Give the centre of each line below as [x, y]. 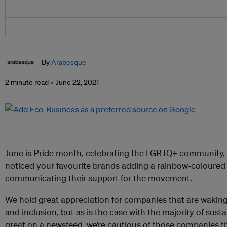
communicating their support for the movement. [99, 178]
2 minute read [27, 82]
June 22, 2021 [77, 82]
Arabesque [69, 63]
